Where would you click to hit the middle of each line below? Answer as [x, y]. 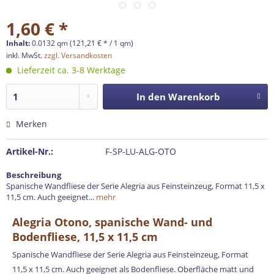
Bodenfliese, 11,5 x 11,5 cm [85, 237]
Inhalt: [19, 43]
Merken [31, 124]
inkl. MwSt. [25, 55]
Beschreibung [34, 175]
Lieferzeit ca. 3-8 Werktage [70, 70]
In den [151, 97]
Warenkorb [194, 97]
